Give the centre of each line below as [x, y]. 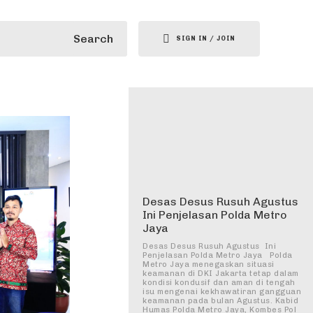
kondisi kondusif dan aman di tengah [219, 283]
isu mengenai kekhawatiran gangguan [222, 292]
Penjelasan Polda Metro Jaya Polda [218, 255]
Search [94, 38]
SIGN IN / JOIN [206, 38]
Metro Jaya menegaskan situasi [209, 264]
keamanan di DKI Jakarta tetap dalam [221, 274]
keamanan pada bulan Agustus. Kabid [220, 301]
